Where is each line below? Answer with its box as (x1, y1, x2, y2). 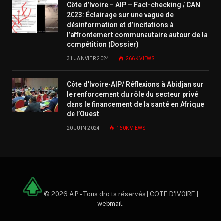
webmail (97, 199, 122, 207)
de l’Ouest (67, 110, 99, 118)
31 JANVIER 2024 (67, 56, 110, 62)
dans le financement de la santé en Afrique (67, 100, 204, 109)
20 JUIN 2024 (67, 125, 100, 131)
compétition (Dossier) (67, 40, 139, 49)
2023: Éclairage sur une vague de (67, 11, 174, 19)
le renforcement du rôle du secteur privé (67, 90, 198, 99)
